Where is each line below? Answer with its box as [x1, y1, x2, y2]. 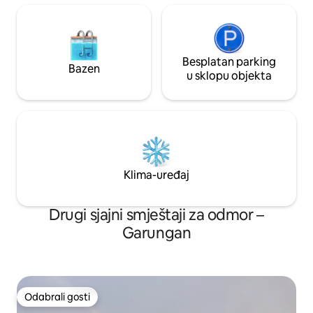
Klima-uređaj [124, 168, 189, 183]
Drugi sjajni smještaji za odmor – [49, 205, 264, 226]
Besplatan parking [182, 54, 276, 70]
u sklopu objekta [187, 68, 272, 84]
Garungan [122, 223, 191, 244]
